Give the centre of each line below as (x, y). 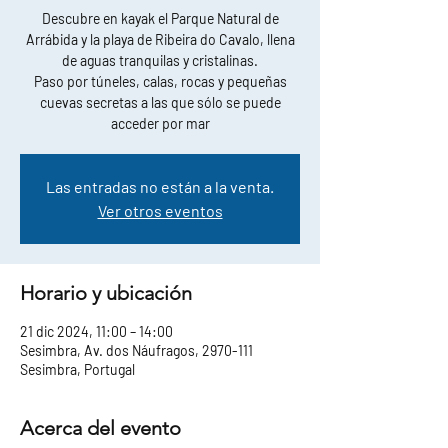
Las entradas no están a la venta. (160, 187)
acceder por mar (160, 124)
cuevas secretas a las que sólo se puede (160, 103)
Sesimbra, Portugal (77, 370)
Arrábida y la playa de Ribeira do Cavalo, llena (160, 40)
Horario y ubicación (106, 293)
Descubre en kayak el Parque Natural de (160, 19)
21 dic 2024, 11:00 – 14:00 (96, 332)
